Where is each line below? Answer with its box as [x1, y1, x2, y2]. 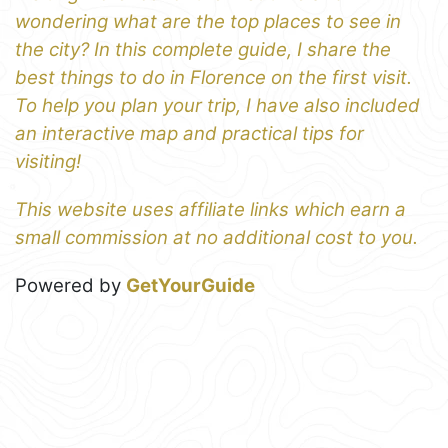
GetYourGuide [126, 274, 255, 298]
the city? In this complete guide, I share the [15, 38, 391, 62]
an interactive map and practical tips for [15, 122, 364, 146]
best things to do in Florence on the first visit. [15, 66, 412, 90]
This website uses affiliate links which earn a [15, 198, 406, 222]
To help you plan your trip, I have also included [15, 94, 420, 118]
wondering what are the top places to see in [15, 10, 401, 34]
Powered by [15, 274, 126, 298]
